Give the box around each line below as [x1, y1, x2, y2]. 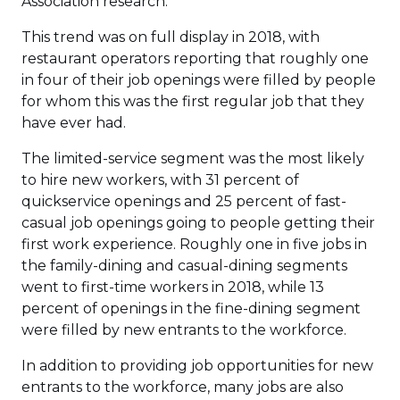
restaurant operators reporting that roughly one [21, 50, 369, 67]
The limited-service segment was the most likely [21, 150, 364, 167]
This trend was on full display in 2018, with [21, 29, 320, 46]
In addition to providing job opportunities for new [21, 357, 373, 374]
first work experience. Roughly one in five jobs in [21, 236, 367, 253]
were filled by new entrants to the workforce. [21, 321, 346, 338]
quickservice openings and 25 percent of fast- [21, 193, 346, 210]
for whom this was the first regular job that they [21, 93, 364, 110]
